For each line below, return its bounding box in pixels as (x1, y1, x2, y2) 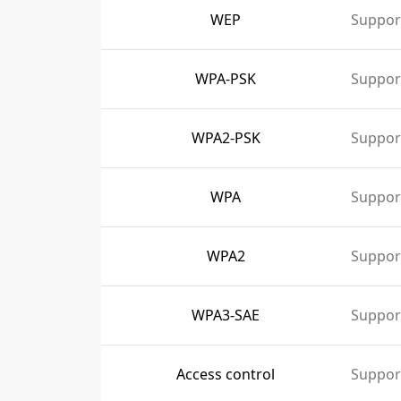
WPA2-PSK (191, 128, 260, 148)
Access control (176, 364, 275, 384)
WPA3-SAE (192, 305, 260, 325)
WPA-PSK (195, 69, 256, 89)
